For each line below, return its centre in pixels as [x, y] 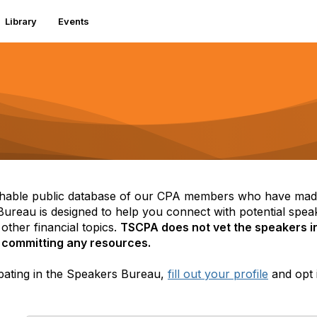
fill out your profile [218, 274]
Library [21, 21]
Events [74, 21]
